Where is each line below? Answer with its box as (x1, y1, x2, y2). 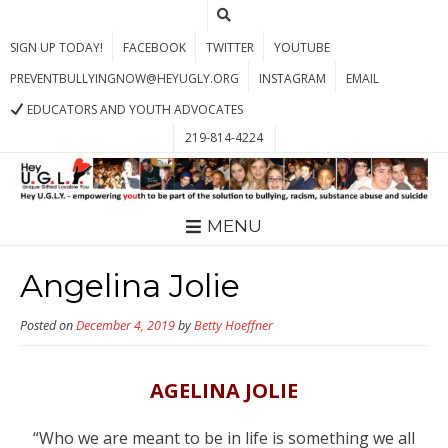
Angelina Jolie (20, 266, 240, 306)
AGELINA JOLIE (150, 377, 298, 405)
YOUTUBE (274, 39, 330, 56)
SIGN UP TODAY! (10, 39, 103, 56)
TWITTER (206, 39, 254, 56)
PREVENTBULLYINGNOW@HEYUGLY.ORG (10, 70, 239, 87)
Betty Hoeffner (194, 317, 273, 335)
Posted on (20, 317, 76, 335)
